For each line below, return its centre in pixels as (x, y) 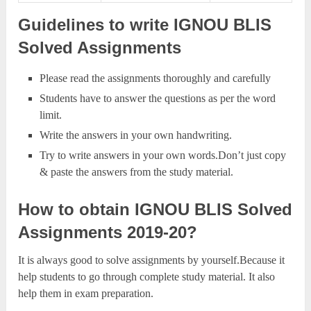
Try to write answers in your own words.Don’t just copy (162, 155)
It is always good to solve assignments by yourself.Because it (152, 260)
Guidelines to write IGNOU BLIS (145, 25)
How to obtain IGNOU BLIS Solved (155, 210)
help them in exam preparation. (86, 294)
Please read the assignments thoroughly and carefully (155, 78)
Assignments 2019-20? (108, 233)
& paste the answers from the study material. (136, 172)
